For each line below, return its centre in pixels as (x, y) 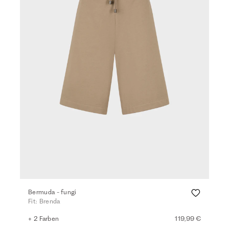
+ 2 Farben (44, 218)
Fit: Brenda (44, 201)
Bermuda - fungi (52, 192)
